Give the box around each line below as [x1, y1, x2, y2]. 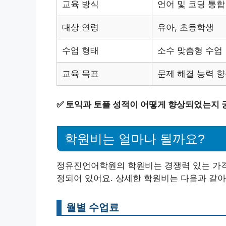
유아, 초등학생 [157, 22, 214, 32]
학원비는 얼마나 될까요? [65, 132, 205, 146]
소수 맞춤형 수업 [157, 45, 222, 55]
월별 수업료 [66, 201, 119, 213]
